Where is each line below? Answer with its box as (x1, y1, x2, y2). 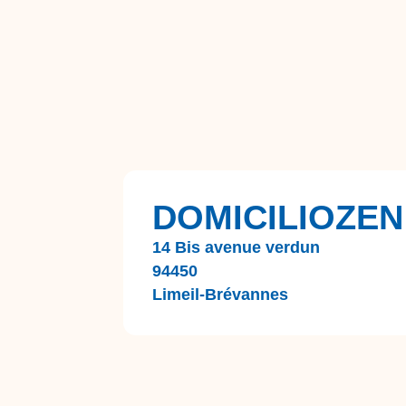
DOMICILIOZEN (152, 198, 403, 237)
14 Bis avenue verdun (152, 238, 320, 256)
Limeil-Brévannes (152, 285, 288, 304)
